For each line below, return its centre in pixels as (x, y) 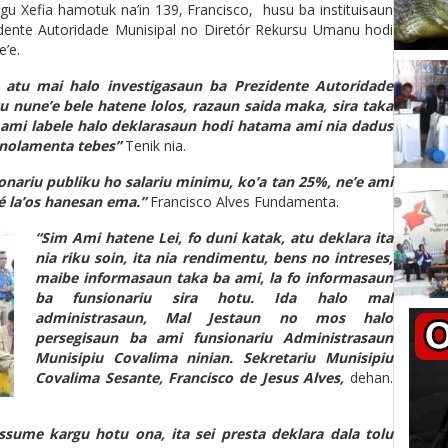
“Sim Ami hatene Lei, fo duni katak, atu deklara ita (214, 237)
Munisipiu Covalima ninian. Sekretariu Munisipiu (214, 357)
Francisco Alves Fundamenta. (244, 201)
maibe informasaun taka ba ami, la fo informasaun (214, 277)
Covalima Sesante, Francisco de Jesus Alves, (190, 377)
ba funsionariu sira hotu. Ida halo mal (214, 297)
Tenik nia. (153, 145)
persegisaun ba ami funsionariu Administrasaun (214, 337)
